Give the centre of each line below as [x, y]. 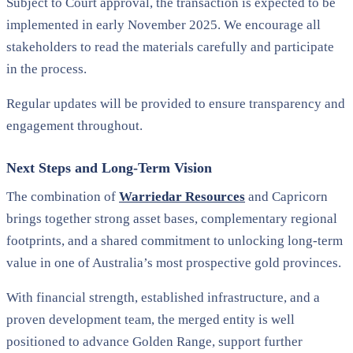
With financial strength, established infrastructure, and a [163, 297]
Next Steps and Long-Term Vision [109, 167]
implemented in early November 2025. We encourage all [163, 24]
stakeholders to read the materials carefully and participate [170, 46]
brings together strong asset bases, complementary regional [172, 218]
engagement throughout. [74, 125]
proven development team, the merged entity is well [150, 319]
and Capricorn [286, 196]
